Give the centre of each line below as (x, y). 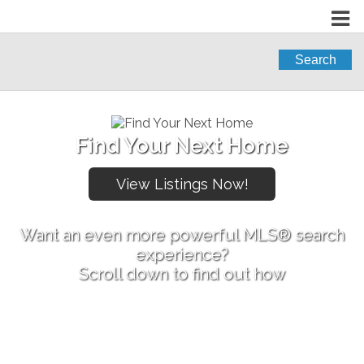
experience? (182, 254)
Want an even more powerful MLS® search (182, 235)
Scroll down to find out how (182, 274)
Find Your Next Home (182, 145)
